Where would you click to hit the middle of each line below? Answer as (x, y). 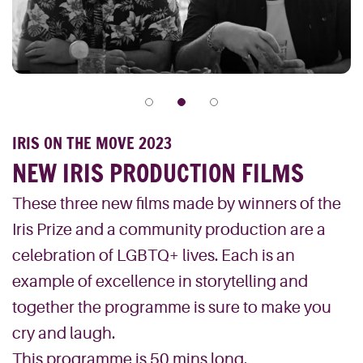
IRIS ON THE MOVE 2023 (92, 143)
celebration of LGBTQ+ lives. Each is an (154, 256)
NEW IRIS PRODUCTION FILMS (158, 173)
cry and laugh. (64, 333)
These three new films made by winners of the (177, 204)
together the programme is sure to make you (172, 307)
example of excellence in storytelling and (160, 282)
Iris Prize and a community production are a (169, 230)
